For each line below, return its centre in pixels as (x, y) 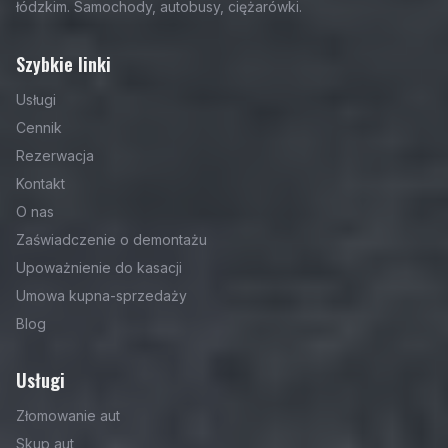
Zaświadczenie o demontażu (111, 239)
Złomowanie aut (68, 415)
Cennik (39, 127)
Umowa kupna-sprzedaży (101, 295)
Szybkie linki (63, 64)
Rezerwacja (55, 155)
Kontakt (40, 183)
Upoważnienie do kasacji (99, 267)
